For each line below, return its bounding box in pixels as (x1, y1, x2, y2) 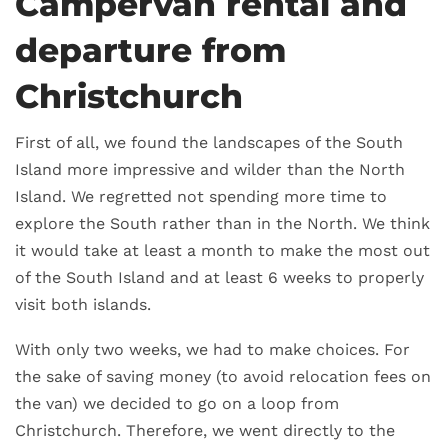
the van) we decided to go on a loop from (15, 394, 339, 414)
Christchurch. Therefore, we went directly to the (15, 421, 395, 441)
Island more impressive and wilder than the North (15, 160, 405, 180)
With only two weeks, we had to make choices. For (15, 340, 410, 360)
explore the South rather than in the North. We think (15, 214, 430, 234)
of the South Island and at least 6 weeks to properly (15, 268, 424, 288)
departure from (15, 30, 286, 71)
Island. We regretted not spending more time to (15, 187, 387, 207)
